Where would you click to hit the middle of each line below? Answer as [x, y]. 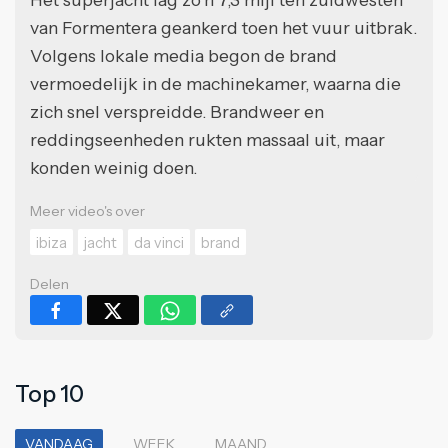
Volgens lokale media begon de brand [183, 56]
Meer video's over [87, 211]
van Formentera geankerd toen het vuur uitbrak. [223, 28]
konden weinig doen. [115, 168]
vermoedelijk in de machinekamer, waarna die [215, 84]
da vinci [159, 243]
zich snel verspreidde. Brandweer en [177, 112]
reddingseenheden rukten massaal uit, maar [207, 140]
